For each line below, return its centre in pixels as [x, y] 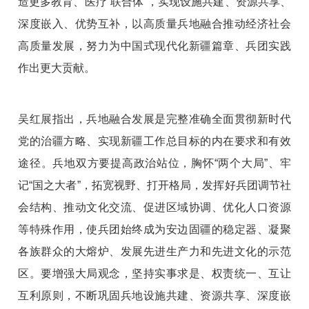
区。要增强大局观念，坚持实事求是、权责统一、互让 [154, 274]
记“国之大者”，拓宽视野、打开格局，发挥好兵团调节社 [154, 186]
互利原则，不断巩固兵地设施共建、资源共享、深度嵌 [154, 296]
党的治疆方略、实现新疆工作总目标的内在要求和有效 [154, 141]
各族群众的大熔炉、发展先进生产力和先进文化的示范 [154, 252]
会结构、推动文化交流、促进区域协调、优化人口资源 [154, 208]
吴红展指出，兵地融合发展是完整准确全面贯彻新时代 [154, 119]
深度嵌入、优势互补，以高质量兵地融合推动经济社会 [154, 24]
